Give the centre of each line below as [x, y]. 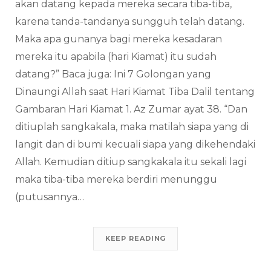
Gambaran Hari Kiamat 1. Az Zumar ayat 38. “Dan [131, 109]
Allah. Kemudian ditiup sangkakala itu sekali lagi [131, 162]
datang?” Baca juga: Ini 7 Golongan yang [113, 74]
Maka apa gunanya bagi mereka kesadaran [119, 39]
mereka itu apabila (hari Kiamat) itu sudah [116, 57]
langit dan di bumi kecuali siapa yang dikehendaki [135, 145]
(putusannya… [50, 197]
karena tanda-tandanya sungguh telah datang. [130, 22]
